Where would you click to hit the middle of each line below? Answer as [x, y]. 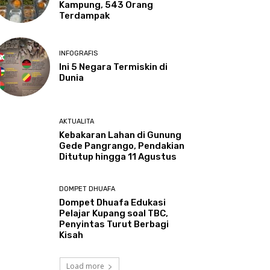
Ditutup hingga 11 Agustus [118, 156]
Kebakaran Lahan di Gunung [121, 135]
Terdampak [85, 16]
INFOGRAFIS [79, 54]
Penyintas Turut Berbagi [114, 224]
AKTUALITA [77, 121]
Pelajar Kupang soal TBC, [114, 213]
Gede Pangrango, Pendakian [122, 146]
